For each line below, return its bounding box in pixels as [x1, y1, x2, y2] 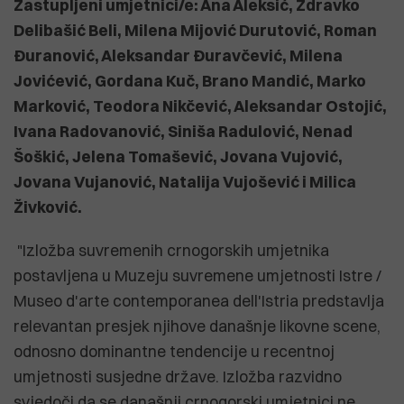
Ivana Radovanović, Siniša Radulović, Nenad [14, 121, 353, 141]
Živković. [14, 197, 82, 216]
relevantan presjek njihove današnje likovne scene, [14, 316, 381, 335]
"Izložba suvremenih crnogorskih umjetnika [14, 240, 329, 260]
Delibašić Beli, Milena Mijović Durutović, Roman [14, 20, 377, 40]
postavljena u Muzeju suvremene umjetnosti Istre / [14, 265, 381, 285]
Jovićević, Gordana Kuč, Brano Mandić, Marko [14, 70, 366, 90]
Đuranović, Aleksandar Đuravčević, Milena [14, 45, 343, 65]
